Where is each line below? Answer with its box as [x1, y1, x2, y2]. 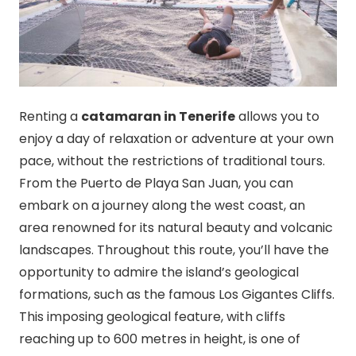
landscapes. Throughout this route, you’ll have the [19, 240, 329, 259]
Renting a [19, 106, 81, 126]
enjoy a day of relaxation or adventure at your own [19, 129, 334, 148]
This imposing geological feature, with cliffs [19, 307, 285, 326]
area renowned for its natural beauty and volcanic [19, 218, 333, 237]
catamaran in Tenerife [81, 106, 235, 126]
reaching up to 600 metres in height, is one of [19, 329, 300, 348]
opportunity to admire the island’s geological [19, 262, 299, 281]
